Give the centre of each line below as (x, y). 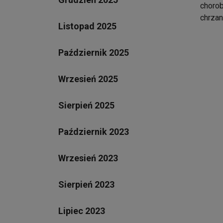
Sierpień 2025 (86, 105)
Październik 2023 (94, 131)
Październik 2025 (94, 52)
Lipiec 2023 (82, 211)
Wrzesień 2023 (88, 158)
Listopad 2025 (87, 26)
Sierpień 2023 (86, 184)
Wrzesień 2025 (88, 79)
